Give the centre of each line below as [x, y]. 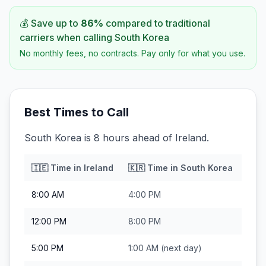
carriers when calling [67, 37]
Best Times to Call [77, 112]
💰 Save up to [50, 23]
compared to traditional [157, 23]
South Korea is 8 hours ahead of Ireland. [117, 138]
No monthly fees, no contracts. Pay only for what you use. [132, 53]
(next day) [180, 248]
